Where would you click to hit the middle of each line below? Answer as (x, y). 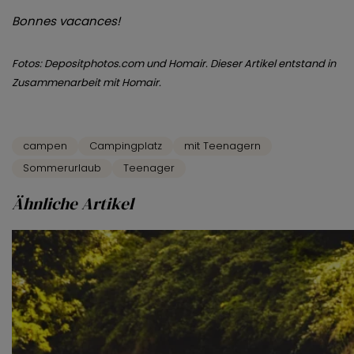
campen (45, 146)
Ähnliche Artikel (73, 204)
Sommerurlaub (62, 168)
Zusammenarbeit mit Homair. (87, 83)
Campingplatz (126, 146)
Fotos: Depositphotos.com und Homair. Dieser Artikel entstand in (174, 64)
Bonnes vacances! (66, 21)
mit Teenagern (222, 146)
